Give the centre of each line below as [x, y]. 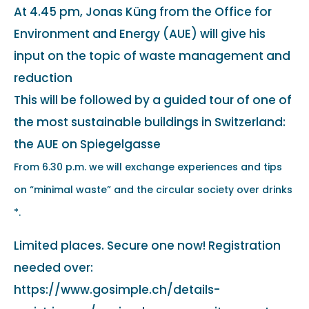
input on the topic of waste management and [152, 56]
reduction [43, 78]
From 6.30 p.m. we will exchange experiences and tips [148, 167]
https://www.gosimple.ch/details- [117, 289]
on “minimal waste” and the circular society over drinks [153, 189]
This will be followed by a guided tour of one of [153, 100]
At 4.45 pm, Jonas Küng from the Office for [143, 11]
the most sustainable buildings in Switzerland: [150, 122]
